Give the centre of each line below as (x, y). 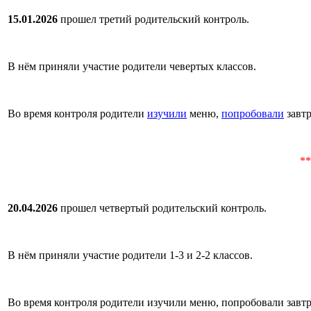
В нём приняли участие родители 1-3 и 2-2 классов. (130, 255)
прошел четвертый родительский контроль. (162, 208)
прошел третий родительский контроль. (153, 19)
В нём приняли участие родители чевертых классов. (132, 66)
